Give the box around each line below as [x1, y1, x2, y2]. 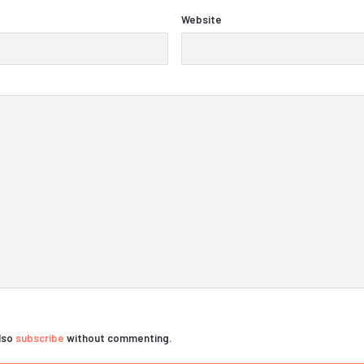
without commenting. [64, 331, 171, 344]
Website [181, 13, 223, 26]
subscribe [15, 331, 64, 344]
